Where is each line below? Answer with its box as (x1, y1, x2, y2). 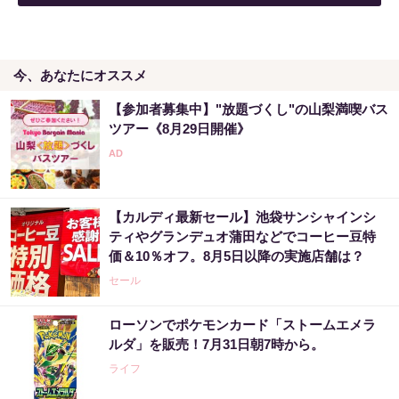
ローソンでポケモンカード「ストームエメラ (109, 317, 376, 333)
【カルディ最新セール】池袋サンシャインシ (109, 209, 376, 225)
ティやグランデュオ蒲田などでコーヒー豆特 (109, 229, 376, 245)
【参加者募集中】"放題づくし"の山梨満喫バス (109, 102, 388, 118)
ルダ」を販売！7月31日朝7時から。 (109, 337, 324, 353)
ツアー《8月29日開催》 (109, 121, 250, 137)
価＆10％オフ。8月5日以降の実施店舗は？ (109, 248, 364, 265)
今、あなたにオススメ (13, 68, 147, 84)
